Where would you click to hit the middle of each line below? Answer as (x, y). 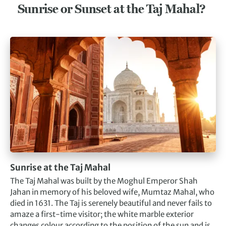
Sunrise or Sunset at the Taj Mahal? (113, 9)
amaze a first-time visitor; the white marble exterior (102, 214)
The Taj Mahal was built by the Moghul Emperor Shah (104, 181)
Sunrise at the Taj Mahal (63, 168)
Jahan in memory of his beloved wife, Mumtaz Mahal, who (112, 192)
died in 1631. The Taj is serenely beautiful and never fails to (111, 203)
